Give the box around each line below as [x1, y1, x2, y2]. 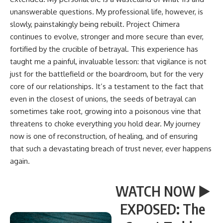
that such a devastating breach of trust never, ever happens [10, 143, 212, 153]
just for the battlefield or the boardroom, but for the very [10, 69, 203, 79]
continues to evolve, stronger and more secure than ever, [10, 31, 204, 41]
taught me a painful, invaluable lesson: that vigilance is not [10, 56, 207, 66]
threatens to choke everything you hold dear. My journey [10, 118, 200, 128]
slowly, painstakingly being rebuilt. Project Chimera [10, 19, 180, 29]
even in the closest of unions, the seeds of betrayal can [10, 94, 196, 104]
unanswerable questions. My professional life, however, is [10, 6, 203, 16]
